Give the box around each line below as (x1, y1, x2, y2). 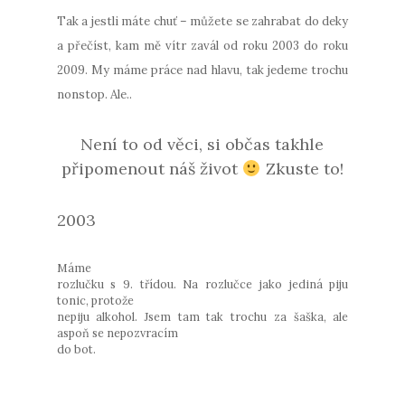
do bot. (56, 341, 96, 356)
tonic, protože (56, 292, 134, 307)
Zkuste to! (260, 157, 344, 179)
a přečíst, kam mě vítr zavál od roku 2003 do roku (56, 37, 349, 53)
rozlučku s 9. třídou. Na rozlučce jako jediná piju (56, 276, 349, 291)
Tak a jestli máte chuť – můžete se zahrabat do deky (56, 13, 349, 29)
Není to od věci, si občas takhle (80, 133, 325, 155)
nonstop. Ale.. (56, 86, 132, 102)
